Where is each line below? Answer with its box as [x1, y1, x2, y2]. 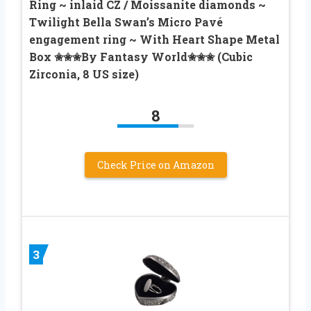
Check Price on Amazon [96, 158, 215, 172]
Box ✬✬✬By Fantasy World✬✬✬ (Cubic [29, 49, 253, 65]
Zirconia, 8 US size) [29, 67, 139, 82]
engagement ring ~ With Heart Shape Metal [29, 32, 280, 47]
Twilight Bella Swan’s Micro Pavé [29, 15, 223, 30]
